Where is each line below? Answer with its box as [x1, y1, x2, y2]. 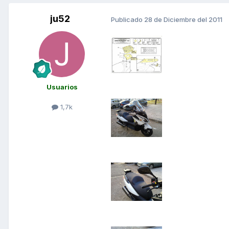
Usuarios [46, 83, 78, 91]
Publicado [111, 15, 144, 24]
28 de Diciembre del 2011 [144, 15, 222, 24]
